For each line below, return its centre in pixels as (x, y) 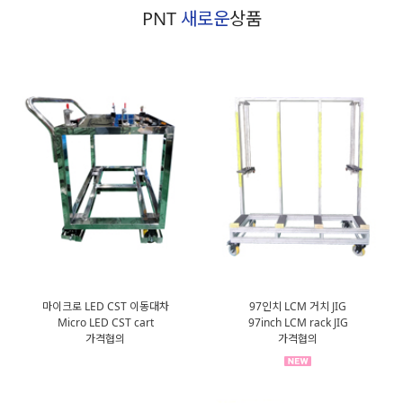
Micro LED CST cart (105, 322)
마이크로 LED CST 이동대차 (105, 306)
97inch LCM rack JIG (298, 322)
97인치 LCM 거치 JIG (298, 306)
